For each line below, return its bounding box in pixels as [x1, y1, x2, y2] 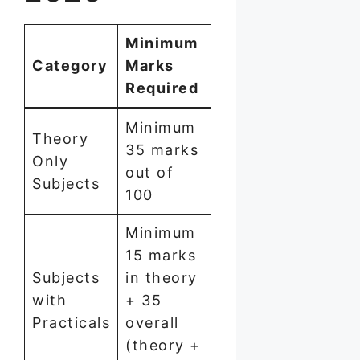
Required [125, 80, 198, 97]
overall [125, 314, 179, 332]
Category [32, 57, 108, 75]
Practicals [32, 314, 110, 332]
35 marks [125, 141, 198, 159]
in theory [125, 269, 198, 287]
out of [125, 164, 174, 182]
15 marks [125, 247, 196, 264]
